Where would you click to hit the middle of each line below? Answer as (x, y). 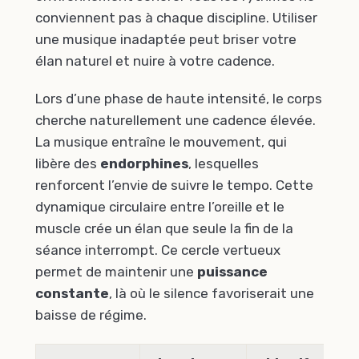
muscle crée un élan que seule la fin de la (164, 229)
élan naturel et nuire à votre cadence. (155, 61)
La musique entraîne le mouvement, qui (161, 142)
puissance (232, 272)
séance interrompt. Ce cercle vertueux (158, 250)
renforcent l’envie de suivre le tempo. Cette (174, 186)
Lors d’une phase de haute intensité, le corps (179, 99)
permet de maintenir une (116, 272)
